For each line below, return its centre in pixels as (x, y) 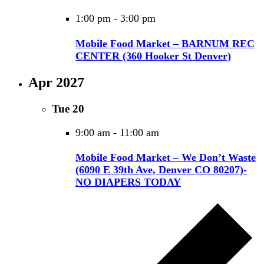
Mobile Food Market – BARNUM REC (165, 43)
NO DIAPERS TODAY (128, 182)
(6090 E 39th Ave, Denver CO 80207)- (161, 169)
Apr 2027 (56, 82)
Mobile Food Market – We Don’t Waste (166, 157)
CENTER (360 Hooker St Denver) (153, 56)
